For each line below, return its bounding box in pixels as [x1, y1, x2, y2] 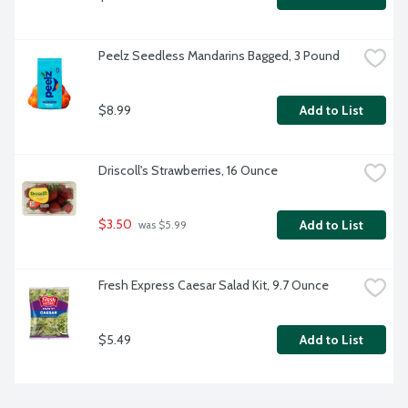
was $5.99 [136, 219, 187, 232]
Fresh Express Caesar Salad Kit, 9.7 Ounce [98, 277, 329, 294]
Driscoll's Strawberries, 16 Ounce [98, 162, 278, 179]
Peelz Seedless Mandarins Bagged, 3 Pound [98, 47, 340, 65]
